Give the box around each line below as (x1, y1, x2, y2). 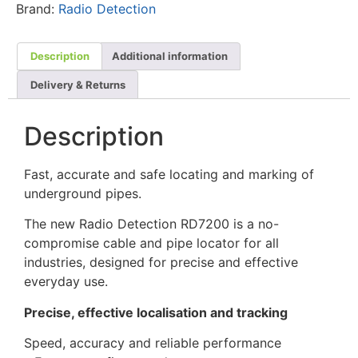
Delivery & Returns (30, 78, 125, 91)
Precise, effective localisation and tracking (24, 304, 288, 320)
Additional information (111, 49, 228, 62)
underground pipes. (24, 185, 141, 202)
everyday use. (24, 273, 108, 290)
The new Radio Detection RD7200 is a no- (24, 216, 279, 233)
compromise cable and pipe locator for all (24, 235, 279, 252)
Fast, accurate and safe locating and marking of (24, 166, 314, 183)
